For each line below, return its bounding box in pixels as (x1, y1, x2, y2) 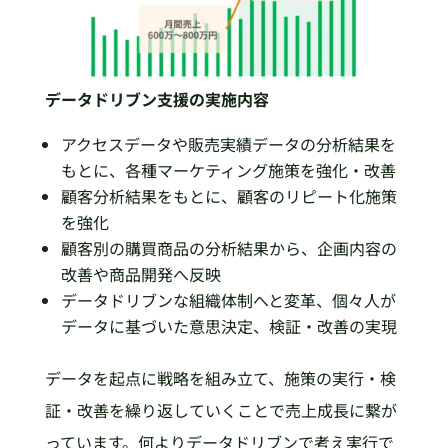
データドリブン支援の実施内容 (44, 86, 269, 111)
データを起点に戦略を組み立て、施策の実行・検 (44, 365, 396, 390)
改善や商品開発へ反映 (60, 261, 221, 286)
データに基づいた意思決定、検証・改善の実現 (60, 313, 397, 338)
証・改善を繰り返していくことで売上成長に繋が (44, 397, 397, 422)
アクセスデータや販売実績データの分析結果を (60, 131, 396, 156)
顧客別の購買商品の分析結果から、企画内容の (60, 235, 397, 260)
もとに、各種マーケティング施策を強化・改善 (60, 157, 396, 182)
